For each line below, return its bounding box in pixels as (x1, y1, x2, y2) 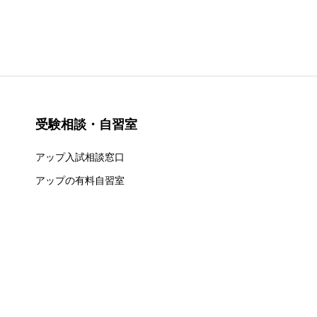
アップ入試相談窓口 (35, 151, 125, 163)
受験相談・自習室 (35, 117, 138, 132)
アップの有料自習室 (35, 175, 125, 187)
